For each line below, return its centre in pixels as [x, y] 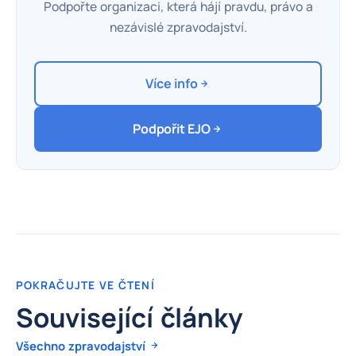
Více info [172, 83]
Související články [129, 317]
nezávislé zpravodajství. [178, 27]
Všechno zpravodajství [82, 345]
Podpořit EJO [172, 128]
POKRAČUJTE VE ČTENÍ [85, 285]
